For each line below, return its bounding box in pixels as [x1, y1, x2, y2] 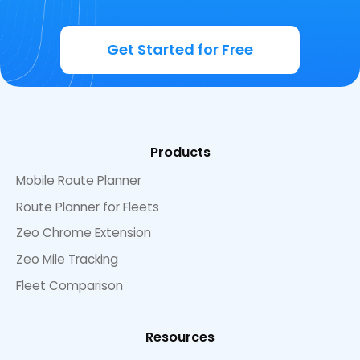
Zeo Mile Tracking [16, 251, 118, 268]
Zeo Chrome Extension [16, 224, 151, 242]
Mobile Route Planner [16, 171, 141, 189]
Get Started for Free [107, 39, 253, 60]
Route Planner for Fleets [16, 198, 159, 215]
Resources [145, 328, 215, 347]
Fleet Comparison [16, 277, 123, 294]
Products [149, 142, 211, 162]
